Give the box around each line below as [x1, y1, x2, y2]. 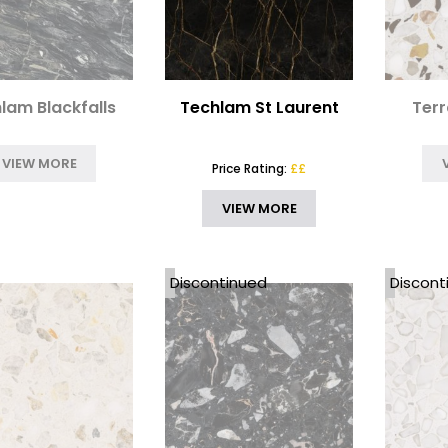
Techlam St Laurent [179, 96, 339, 120]
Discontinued [170, 272, 268, 294]
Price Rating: [212, 160, 291, 178]
